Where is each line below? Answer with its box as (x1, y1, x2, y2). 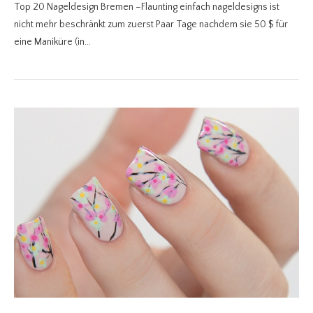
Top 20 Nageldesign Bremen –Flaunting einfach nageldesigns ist (14, 1, 279, 13)
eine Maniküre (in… (14, 36, 91, 48)
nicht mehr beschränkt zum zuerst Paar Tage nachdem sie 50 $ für (14, 19, 288, 31)
